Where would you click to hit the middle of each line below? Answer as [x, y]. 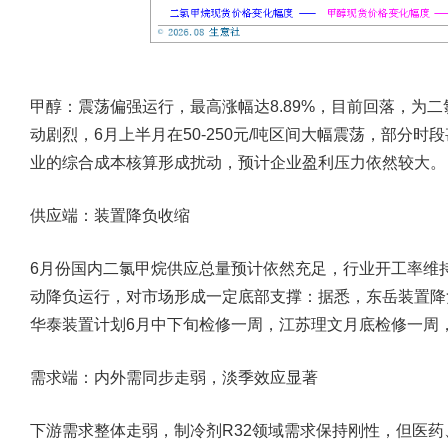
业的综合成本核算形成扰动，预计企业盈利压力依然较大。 [238, 162]
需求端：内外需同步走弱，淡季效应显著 [174, 377]
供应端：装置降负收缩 [110, 215]
